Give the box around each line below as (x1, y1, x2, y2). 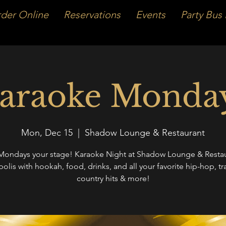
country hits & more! (76, 174, 150, 183)
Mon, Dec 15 (21, 127, 73, 138)
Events (136, 9, 165, 21)
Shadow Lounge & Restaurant (85, 127, 205, 138)
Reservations (64, 9, 121, 21)
